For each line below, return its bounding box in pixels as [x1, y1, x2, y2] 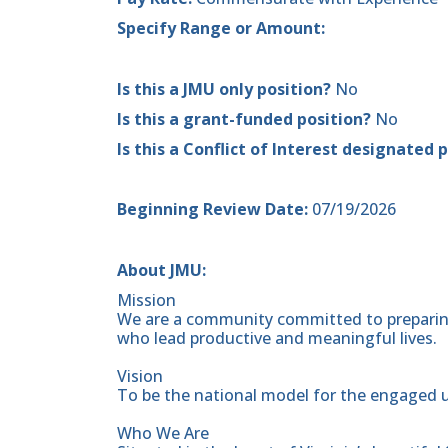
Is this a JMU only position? [117, 77, 335, 100]
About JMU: [117, 258, 206, 281]
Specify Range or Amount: [117, 17, 325, 40]
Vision [117, 364, 163, 387]
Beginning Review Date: [117, 198, 312, 221]
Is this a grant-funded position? [117, 107, 375, 130]
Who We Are [117, 421, 209, 444]
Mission [117, 288, 176, 311]
